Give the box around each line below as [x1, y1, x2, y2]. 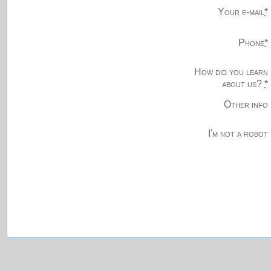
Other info [224, 99, 269, 109]
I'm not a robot [208, 128, 269, 139]
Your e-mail [218, 7, 265, 18]
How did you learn [194, 66, 269, 77]
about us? [222, 78, 265, 89]
